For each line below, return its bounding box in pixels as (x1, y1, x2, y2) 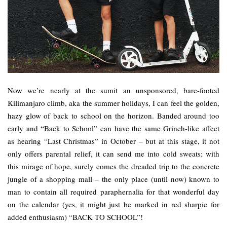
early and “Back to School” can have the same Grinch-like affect (8, 123, 219, 133)
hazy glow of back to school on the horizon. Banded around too (8, 110, 219, 121)
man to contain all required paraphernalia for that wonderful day (8, 186, 219, 197)
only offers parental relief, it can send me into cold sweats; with (8, 148, 219, 159)
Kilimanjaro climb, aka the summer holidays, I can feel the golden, (8, 97, 219, 108)
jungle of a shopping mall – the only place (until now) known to (8, 173, 219, 184)
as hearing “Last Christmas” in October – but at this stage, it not (8, 135, 219, 146)
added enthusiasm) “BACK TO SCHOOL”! (8, 211, 143, 222)
